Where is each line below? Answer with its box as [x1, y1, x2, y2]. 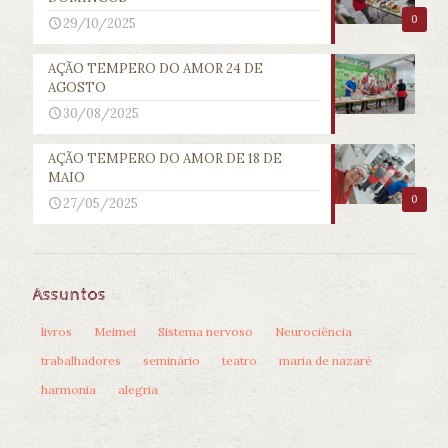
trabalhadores [41, 353, 121, 369]
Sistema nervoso [158, 324, 253, 340]
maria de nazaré [279, 353, 372, 369]
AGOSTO [48, 79, 106, 97]
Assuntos [33, 284, 106, 306]
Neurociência [275, 324, 352, 340]
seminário [143, 353, 200, 369]
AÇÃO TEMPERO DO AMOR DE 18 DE [48, 150, 282, 168]
